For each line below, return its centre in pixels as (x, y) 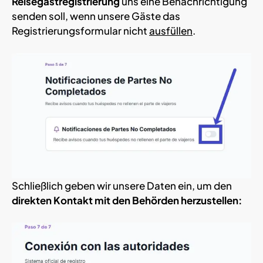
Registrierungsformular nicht (80, 31)
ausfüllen (171, 31)
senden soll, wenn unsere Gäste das (96, 16)
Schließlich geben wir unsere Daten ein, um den (122, 185)
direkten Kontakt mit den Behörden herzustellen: (127, 200)
